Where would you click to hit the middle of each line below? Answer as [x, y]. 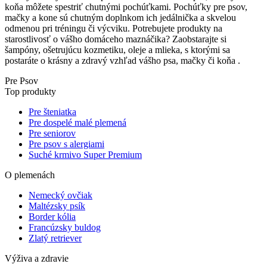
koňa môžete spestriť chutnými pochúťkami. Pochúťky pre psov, [126, 7]
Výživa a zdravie [37, 259]
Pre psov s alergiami [66, 144]
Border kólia [52, 217]
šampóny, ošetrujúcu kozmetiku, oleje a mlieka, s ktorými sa [117, 50]
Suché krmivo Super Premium [85, 155]
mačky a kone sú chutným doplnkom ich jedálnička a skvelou [120, 18]
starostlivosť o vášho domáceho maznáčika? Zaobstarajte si [116, 39]
